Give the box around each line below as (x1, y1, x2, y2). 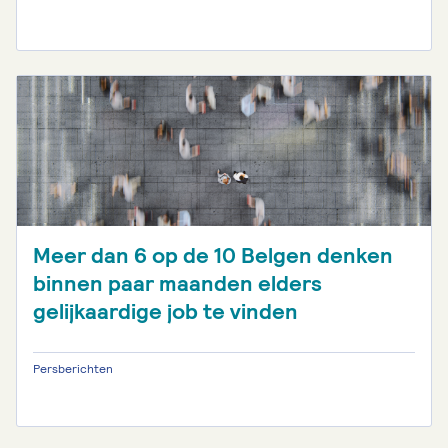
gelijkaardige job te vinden (33, 297, 298, 326)
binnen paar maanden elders (33, 269, 322, 298)
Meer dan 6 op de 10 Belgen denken (33, 241, 393, 270)
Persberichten (33, 361, 113, 377)
